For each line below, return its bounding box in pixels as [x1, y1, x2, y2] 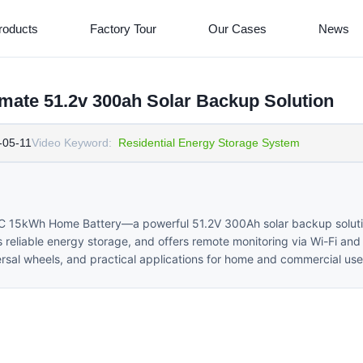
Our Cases [207, 21, 267, 36]
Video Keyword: [32, 136, 112, 149]
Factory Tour [89, 21, 156, 36]
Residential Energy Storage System [118, 136, 300, 149]
